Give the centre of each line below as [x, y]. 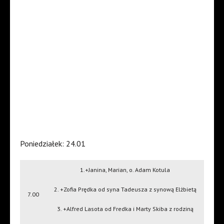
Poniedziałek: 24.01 [53, 144]
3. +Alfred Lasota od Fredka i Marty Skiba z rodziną [125, 209]
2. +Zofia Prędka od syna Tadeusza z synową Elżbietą [125, 189]
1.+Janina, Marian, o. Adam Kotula [125, 170]
